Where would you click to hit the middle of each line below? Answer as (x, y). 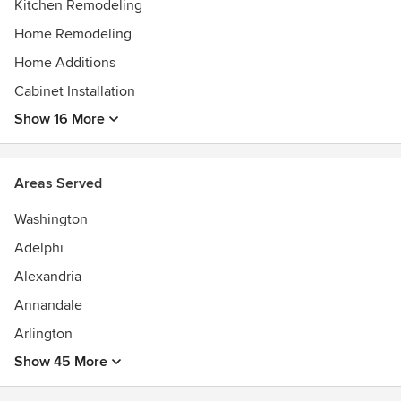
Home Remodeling (73, 34)
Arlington (43, 334)
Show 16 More (60, 119)
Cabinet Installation (75, 91)
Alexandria (48, 277)
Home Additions (65, 63)
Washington (51, 219)
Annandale (48, 305)
